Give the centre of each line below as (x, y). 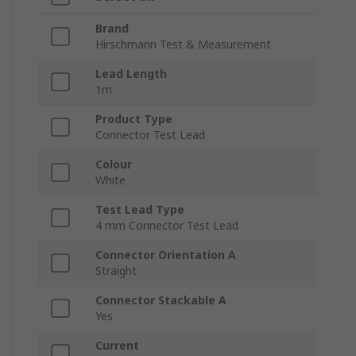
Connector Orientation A (166, 255)
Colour (114, 164)
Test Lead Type (140, 210)
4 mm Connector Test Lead (167, 226)
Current (117, 346)
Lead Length (131, 74)
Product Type (134, 119)
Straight (116, 271)
